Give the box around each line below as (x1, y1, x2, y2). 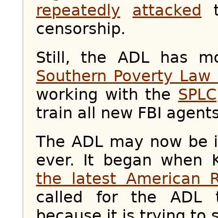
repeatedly (36, 1, 120, 19)
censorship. (36, 19, 126, 37)
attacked (132, 1, 202, 19)
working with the (36, 85, 178, 103)
